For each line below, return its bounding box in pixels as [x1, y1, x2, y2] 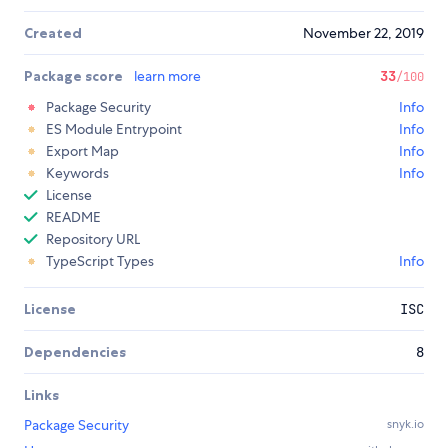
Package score [24, 67, 126, 86]
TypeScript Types [46, 252, 154, 271]
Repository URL [46, 230, 140, 249]
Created [24, 24, 82, 43]
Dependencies [24, 343, 126, 362]
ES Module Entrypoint [46, 120, 182, 139]
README [46, 208, 101, 227]
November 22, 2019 [303, 24, 424, 43]
